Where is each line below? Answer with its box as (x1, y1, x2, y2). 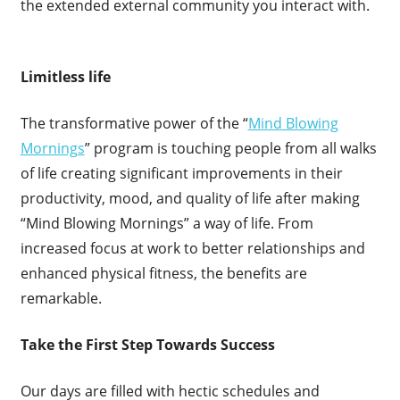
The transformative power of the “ (20, 113, 248, 134)
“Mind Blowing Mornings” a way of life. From (20, 213, 313, 234)
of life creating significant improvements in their (20, 163, 343, 184)
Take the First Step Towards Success (20, 335, 275, 355)
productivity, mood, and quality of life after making (20, 188, 360, 209)
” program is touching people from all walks (84, 138, 377, 159)
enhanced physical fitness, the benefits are (20, 263, 307, 284)
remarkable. (20, 288, 102, 309)
